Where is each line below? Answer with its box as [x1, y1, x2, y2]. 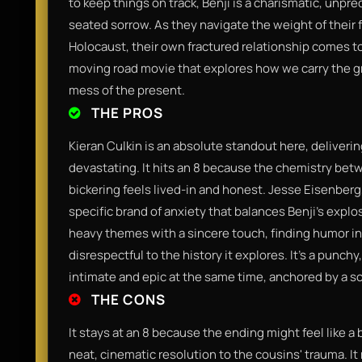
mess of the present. [69, 81, 185, 99]
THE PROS [88, 103, 163, 122]
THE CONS [88, 289, 166, 309]
